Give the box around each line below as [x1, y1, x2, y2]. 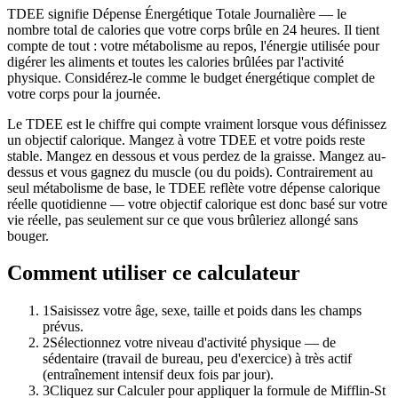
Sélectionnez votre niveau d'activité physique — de [50, 335, 336, 351]
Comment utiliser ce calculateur [7, 261, 300, 285]
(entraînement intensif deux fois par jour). [43, 367, 274, 383]
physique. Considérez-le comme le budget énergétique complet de [7, 69, 375, 85]
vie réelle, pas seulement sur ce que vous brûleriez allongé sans [7, 211, 358, 227]
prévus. [43, 319, 84, 335]
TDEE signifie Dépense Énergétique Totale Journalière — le [7, 5, 346, 21]
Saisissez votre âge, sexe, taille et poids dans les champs [50, 303, 362, 319]
